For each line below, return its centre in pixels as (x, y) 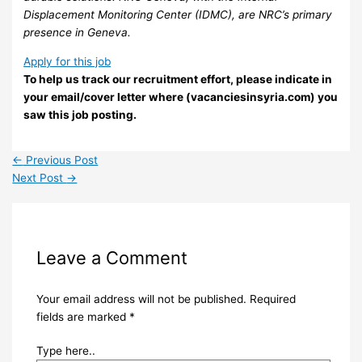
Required (272, 299)
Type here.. (65, 351)
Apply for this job (67, 61)
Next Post (40, 177)
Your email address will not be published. (141, 299)
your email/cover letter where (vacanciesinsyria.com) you (181, 97)
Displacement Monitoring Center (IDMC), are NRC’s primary (178, 15)
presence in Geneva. (78, 33)
